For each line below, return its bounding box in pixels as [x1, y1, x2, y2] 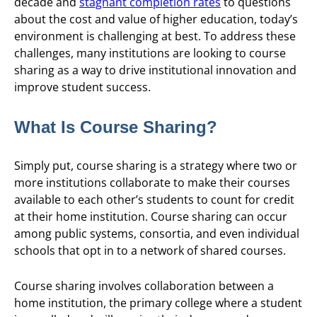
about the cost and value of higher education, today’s [14, 11, 298, 28]
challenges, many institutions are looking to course [14, 45, 286, 62]
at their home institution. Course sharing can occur [14, 208, 287, 224]
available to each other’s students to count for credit [14, 191, 294, 207]
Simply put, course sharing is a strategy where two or [14, 157, 297, 173]
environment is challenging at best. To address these [14, 28, 296, 45]
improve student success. [14, 79, 151, 96]
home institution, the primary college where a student [14, 295, 302, 311]
